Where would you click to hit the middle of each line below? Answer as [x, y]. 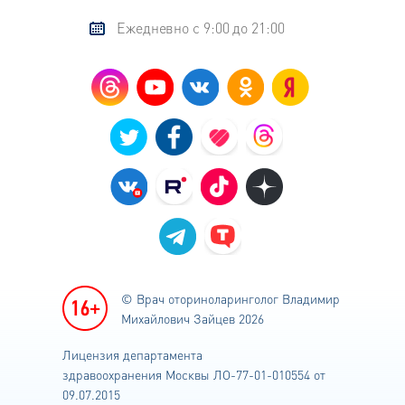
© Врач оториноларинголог [200, 298]
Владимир [309, 298]
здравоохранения [114, 374]
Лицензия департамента [132, 354]
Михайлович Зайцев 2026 [193, 318]
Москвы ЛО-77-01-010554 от [245, 374]
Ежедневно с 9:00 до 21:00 [201, 28]
